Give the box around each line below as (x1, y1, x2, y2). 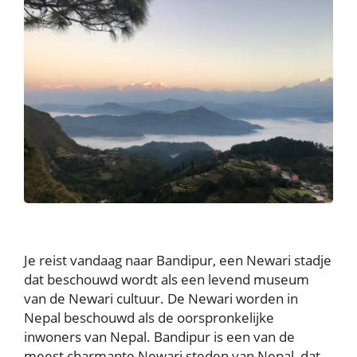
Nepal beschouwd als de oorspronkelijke (24, 308, 274, 328)
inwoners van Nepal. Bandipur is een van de (24, 328, 295, 347)
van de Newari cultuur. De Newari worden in (24, 289, 298, 308)
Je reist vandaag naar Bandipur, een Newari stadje (24, 251, 331, 270)
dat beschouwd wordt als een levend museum (24, 270, 309, 289)
